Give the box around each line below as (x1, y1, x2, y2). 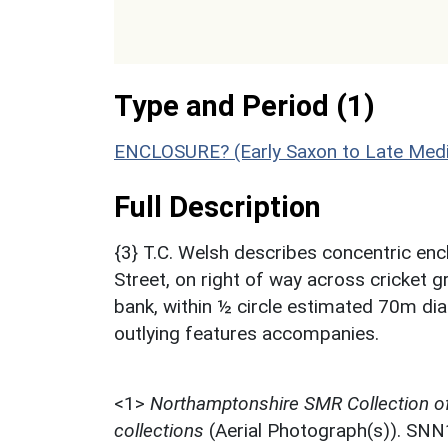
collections (114, 418, 204, 442)
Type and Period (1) (114, 88, 375, 123)
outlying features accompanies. (114, 321, 379, 345)
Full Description (114, 189, 321, 224)
